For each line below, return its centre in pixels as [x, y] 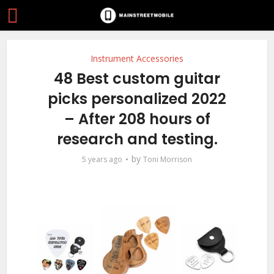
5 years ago [102, 159]
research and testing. [137, 139]
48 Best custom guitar [137, 79]
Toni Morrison [168, 159]
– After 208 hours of [137, 119]
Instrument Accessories [137, 58]
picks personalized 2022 [137, 99]
